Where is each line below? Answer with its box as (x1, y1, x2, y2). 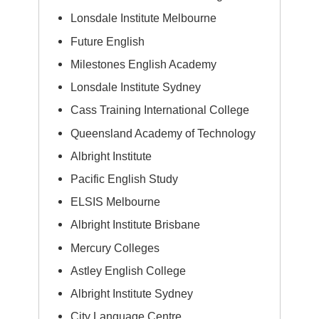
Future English (70, 34, 145, 48)
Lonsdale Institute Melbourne (70, 11, 217, 25)
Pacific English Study (70, 172, 179, 185)
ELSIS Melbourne (70, 195, 161, 209)
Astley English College (70, 263, 187, 277)
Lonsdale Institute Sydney (70, 80, 202, 94)
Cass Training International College (70, 103, 250, 117)
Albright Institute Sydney (70, 287, 194, 300)
